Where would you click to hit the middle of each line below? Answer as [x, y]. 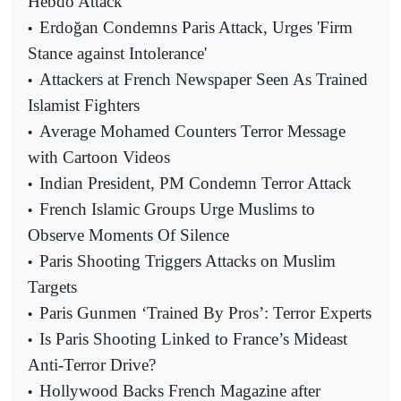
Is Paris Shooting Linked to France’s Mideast [193, 338]
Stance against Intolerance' [117, 53]
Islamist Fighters [84, 105]
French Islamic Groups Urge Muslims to [177, 209]
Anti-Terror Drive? [92, 364]
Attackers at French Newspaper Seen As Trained [204, 79]
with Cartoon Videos [99, 157]
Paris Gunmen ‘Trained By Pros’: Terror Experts [205, 312]
